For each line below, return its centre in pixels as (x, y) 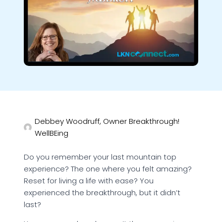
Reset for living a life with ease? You (89, 181)
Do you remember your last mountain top (100, 157)
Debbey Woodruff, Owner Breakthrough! (107, 121)
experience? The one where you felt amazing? (108, 169)
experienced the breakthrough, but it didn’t (102, 193)
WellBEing (52, 133)
